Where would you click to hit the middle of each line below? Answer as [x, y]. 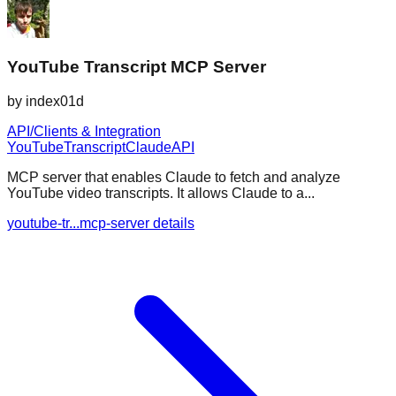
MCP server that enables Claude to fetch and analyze [174, 178]
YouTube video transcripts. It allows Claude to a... [161, 194]
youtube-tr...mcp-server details [101, 224]
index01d [55, 102]
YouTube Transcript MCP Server [137, 67]
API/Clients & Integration [84, 132]
